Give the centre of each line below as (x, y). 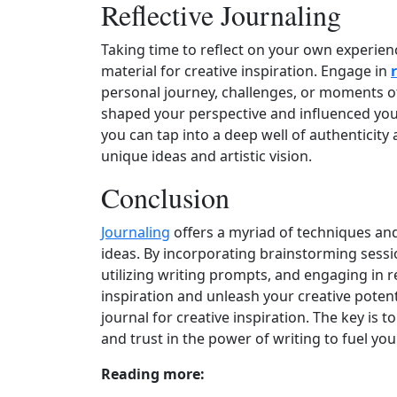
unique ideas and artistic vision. (206, 156)
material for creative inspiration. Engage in (246, 71)
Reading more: (153, 374)
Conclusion (165, 197)
